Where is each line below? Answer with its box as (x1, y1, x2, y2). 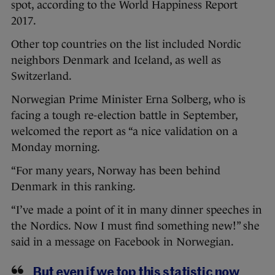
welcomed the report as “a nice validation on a (11, 125, 238, 137)
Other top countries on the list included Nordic (11, 37, 241, 50)
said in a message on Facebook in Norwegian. (11, 235, 234, 248)
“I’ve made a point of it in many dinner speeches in (11, 203, 262, 216)
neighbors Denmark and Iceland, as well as (11, 53, 221, 66)
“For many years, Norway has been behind (11, 164, 220, 177)
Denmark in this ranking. (11, 180, 136, 193)
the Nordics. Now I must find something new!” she (11, 219, 260, 232)
